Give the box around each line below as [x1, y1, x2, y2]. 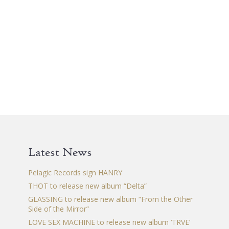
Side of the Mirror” [28, 204, 89, 214]
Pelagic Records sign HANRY [28, 168, 122, 177]
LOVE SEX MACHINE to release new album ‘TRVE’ [28, 217, 190, 227]
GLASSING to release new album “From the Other [28, 194, 193, 204]
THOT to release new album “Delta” [28, 181, 147, 191]
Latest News [28, 145, 92, 159]
